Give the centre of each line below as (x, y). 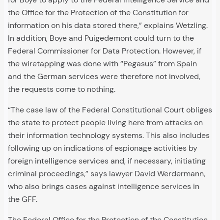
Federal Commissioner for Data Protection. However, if (105, 51)
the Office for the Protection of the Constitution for (98, 13)
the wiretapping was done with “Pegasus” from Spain (102, 64)
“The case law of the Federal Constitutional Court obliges (110, 110)
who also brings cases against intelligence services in (104, 187)
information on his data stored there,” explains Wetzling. (108, 26)
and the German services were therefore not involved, (104, 77)
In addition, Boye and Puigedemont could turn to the (101, 38)
